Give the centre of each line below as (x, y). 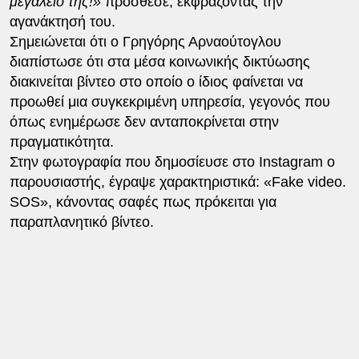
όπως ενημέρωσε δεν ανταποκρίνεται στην (144, 121)
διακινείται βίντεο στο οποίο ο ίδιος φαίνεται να (156, 81)
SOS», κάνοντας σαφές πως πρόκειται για (143, 202)
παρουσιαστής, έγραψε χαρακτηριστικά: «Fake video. (177, 182)
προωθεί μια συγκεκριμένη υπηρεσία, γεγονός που (169, 101)
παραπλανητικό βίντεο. (81, 222)
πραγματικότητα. (61, 141)
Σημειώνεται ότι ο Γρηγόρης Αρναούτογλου (145, 41)
